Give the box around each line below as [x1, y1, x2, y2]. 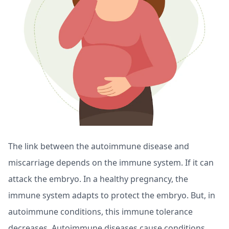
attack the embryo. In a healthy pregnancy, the [8, 173, 188, 185]
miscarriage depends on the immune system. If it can [8, 156, 214, 168]
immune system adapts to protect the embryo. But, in [8, 189, 215, 201]
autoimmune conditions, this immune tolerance [8, 205, 193, 217]
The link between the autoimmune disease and [8, 140, 189, 152]
